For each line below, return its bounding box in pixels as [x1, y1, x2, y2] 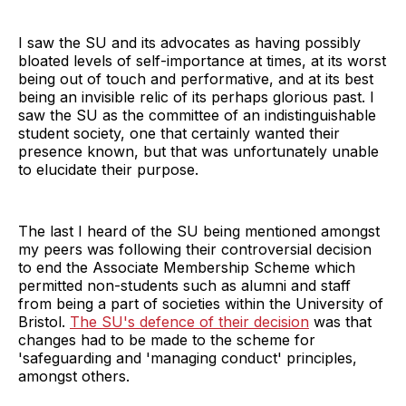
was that [309, 313, 372, 332]
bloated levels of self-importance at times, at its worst [18, 52, 386, 71]
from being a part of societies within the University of [18, 295, 383, 314]
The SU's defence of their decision [70, 313, 309, 332]
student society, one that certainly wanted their [18, 124, 340, 143]
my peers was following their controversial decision [18, 240, 372, 259]
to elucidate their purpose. [18, 160, 198, 179]
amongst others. [18, 367, 130, 386]
